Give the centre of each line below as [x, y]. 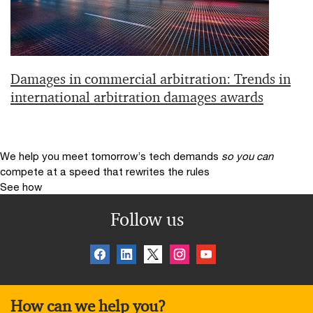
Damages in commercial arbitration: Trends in [151, 79]
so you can [247, 155]
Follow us [147, 219]
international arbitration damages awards [137, 97]
